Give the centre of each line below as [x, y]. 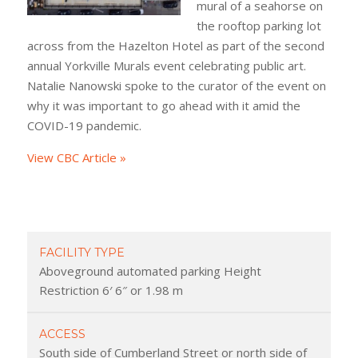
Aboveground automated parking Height [150, 270]
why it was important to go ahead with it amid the [163, 105]
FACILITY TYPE [82, 252]
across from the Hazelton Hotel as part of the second [175, 45]
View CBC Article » [76, 157]
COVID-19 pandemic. [84, 125]
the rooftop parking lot [259, 25]
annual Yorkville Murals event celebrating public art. [166, 65]
